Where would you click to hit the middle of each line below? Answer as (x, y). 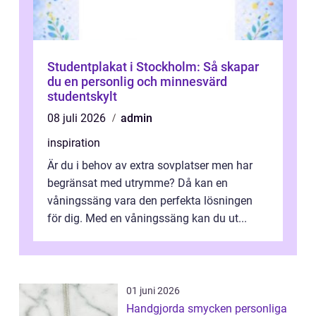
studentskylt (82, 97)
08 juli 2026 (78, 119)
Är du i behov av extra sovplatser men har (150, 166)
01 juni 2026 (153, 291)
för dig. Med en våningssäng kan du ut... (147, 219)
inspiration (74, 143)
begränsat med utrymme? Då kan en (138, 183)
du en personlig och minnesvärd (137, 82)
